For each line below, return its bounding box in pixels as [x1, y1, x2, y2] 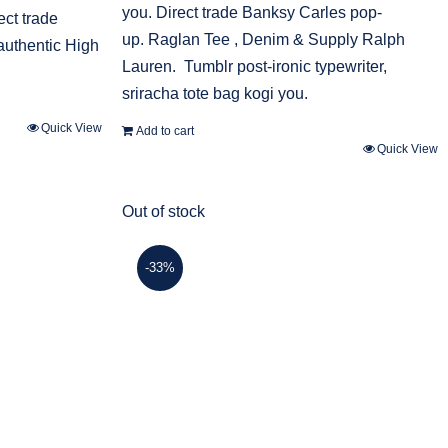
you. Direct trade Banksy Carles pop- [122, 4, 382, 22]
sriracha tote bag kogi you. [122, 85, 308, 103]
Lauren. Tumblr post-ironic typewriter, [122, 58, 387, 76]
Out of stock [122, 203, 205, 221]
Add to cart [136, 124, 194, 139]
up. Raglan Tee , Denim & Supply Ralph [122, 31, 405, 49]
